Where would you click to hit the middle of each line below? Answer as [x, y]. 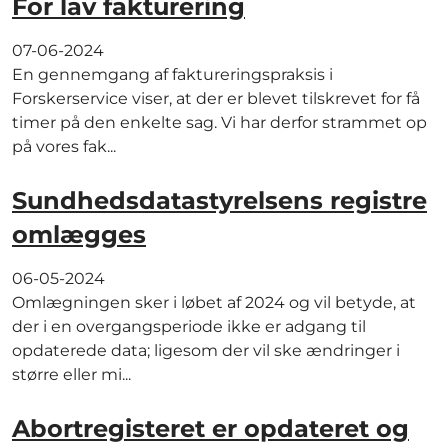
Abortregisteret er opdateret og [210, 428]
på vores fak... [64, 147]
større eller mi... [71, 374]
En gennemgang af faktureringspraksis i [172, 75]
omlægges [79, 234]
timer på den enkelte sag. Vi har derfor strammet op [219, 123]
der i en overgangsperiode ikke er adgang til [189, 326]
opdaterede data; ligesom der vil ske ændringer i [206, 350]
